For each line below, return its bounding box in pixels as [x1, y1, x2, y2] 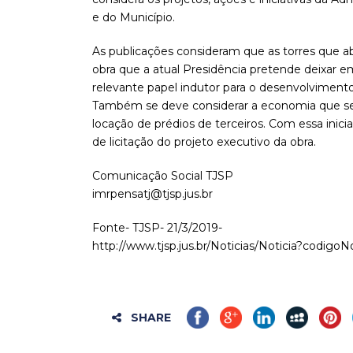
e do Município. [92, 10, 175, 25]
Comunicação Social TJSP [92, 169, 233, 184]
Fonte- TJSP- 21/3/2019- [92, 221, 222, 236]
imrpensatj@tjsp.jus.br [92, 187, 213, 202]
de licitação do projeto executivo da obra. [92, 135, 316, 150]
